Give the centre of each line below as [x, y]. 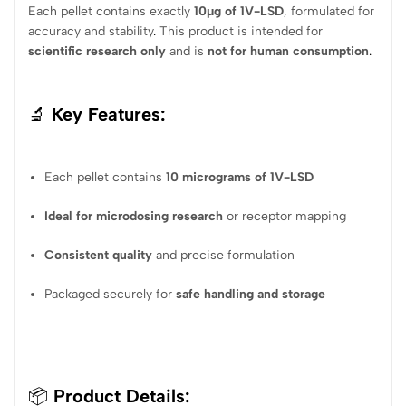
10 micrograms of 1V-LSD [240, 177]
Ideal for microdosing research [134, 216]
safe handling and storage [251, 294]
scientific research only [97, 51]
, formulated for [329, 11]
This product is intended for [239, 31]
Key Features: [109, 115]
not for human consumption [288, 51]
